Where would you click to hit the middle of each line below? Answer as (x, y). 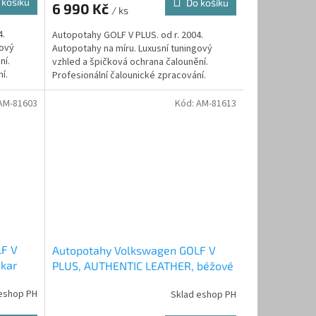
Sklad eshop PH (203, 294)
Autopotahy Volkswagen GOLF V (134, 250)
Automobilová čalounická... (108, 89)
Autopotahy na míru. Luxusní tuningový (132, 48)
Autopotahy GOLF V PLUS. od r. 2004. (127, 35)
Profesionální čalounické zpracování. (129, 75)
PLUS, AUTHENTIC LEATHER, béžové (142, 266)
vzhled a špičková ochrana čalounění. (130, 62)
